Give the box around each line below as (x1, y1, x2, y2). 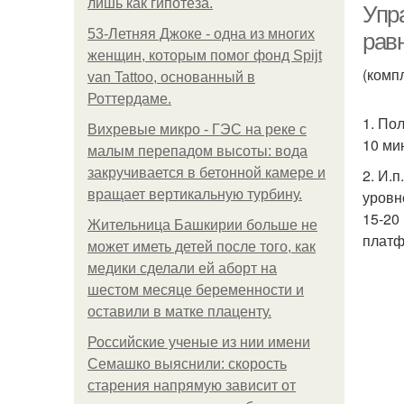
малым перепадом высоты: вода (87, 143, 308, 159)
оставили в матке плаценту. (87, 304, 271, 319)
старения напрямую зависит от (87, 378, 296, 393)
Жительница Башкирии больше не (87, 217, 317, 233)
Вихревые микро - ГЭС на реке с (87, 122, 307, 137)
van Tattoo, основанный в (87, 69, 255, 85)
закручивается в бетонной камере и (87, 165, 326, 180)
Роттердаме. (87, 91, 171, 106)
